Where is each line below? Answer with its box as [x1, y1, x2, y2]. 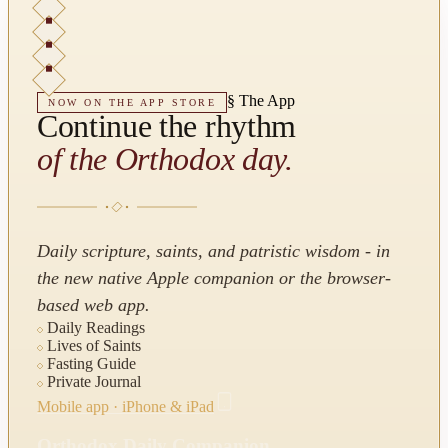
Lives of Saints [47, 337, 141, 355]
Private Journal [47, 373, 141, 391]
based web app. [37, 295, 150, 316]
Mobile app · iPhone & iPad [37, 398, 214, 416]
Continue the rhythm [37, 108, 296, 145]
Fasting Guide [47, 355, 136, 373]
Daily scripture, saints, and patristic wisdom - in [37, 241, 390, 262]
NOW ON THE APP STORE [48, 97, 216, 109]
